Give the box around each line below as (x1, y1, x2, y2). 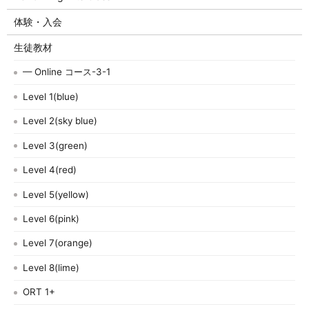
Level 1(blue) (23, 90, 79, 102)
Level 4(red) (23, 164, 77, 176)
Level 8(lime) (23, 261, 80, 273)
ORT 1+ (23, 286, 56, 298)
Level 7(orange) (23, 237, 93, 249)
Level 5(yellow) (23, 188, 90, 200)
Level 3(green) (23, 139, 88, 151)
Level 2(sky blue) (23, 115, 98, 127)
